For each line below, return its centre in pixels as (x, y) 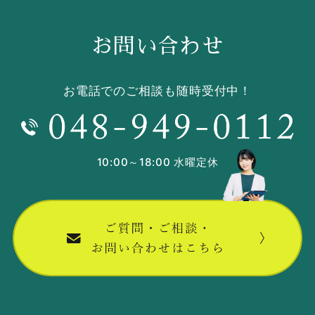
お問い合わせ (157, 47)
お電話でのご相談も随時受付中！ (157, 90)
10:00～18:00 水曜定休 (157, 162)
